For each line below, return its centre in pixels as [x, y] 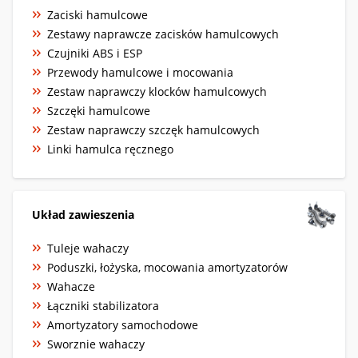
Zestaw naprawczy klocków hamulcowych [157, 91]
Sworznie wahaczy [96, 344]
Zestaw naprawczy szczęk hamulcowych [153, 129]
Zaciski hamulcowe [97, 14]
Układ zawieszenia [83, 214]
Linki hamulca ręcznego [110, 149]
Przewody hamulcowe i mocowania [140, 72]
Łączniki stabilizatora [103, 305]
